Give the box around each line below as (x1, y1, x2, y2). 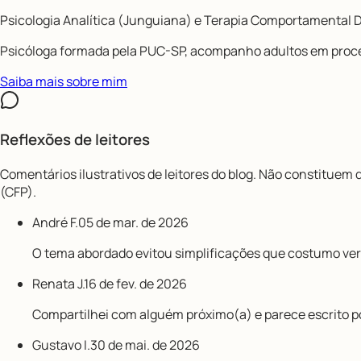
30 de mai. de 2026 (90, 335, 200, 354)
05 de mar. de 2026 (78, 213, 189, 231)
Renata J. (32, 274, 84, 293)
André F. (32, 213, 78, 231)
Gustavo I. (32, 335, 90, 354)
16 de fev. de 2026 (84, 274, 187, 293)
